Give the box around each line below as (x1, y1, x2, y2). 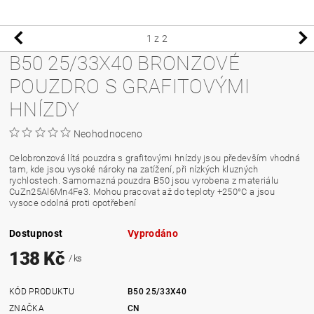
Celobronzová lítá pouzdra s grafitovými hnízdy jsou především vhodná (9, 152, 300, 163)
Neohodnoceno (73, 128, 143, 139)
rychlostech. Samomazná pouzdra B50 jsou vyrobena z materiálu (9, 175, 279, 186)
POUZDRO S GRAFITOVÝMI (9, 74, 250, 98)
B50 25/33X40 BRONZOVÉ (9, 51, 240, 75)
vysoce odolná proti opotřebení (9, 197, 137, 208)
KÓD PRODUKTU (9, 286, 74, 296)
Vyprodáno (128, 227, 178, 239)
